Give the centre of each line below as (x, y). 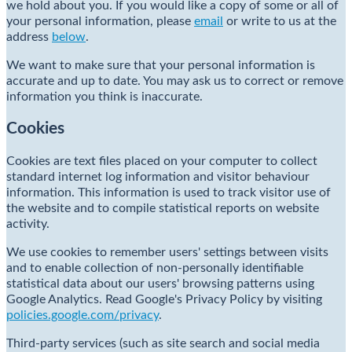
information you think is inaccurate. (104, 96)
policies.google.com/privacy (82, 315)
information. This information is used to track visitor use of (169, 192)
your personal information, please (100, 21)
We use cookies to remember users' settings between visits (167, 252)
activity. (28, 224)
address (29, 37)
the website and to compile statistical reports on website (163, 208)
